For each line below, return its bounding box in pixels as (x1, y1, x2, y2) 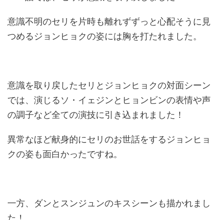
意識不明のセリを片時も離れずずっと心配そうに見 (7, 16, 211, 27)
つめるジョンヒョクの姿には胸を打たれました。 (7, 31, 202, 42)
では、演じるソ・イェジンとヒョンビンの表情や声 (7, 95, 211, 106)
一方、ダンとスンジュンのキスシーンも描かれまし (7, 198, 211, 209)
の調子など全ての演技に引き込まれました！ (7, 110, 184, 120)
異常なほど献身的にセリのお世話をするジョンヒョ (7, 134, 211, 145)
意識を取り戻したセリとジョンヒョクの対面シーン (7, 80, 211, 91)
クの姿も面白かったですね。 (7, 149, 122, 160)
